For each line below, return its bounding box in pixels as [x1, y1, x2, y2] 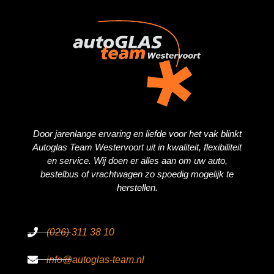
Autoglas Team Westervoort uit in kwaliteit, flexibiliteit [32, 141, 242, 152]
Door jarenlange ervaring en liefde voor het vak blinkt [32, 128, 242, 139]
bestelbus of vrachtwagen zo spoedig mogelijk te [40, 168, 234, 179]
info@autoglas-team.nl [46, 254, 145, 265]
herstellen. [116, 182, 158, 193]
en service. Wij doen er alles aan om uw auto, [46, 155, 228, 166]
